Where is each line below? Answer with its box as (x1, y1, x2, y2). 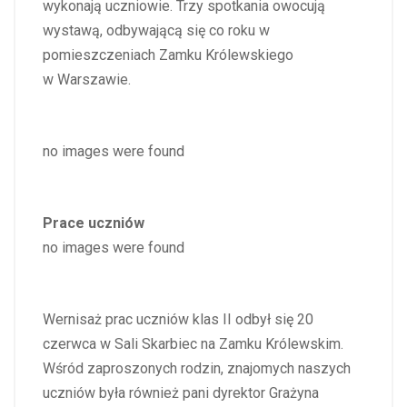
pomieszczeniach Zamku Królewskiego (43, 46, 293, 64)
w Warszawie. (43, 71, 131, 88)
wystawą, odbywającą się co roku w (43, 22, 270, 39)
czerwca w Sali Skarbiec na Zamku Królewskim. (43, 335, 343, 352)
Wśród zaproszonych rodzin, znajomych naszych (43, 360, 351, 377)
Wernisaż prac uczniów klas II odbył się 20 (43, 311, 313, 328)
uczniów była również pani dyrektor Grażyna (43, 384, 319, 402)
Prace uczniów (43, 214, 144, 232)
